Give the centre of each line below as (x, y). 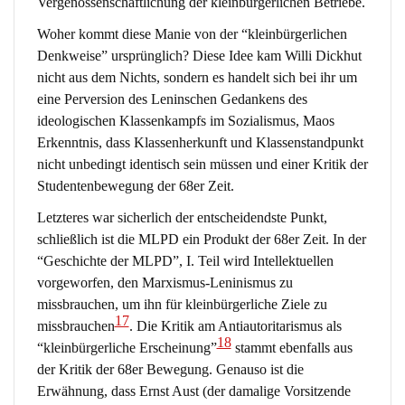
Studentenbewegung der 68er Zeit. (135, 186)
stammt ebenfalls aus (292, 348)
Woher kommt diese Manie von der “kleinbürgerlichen (192, 34)
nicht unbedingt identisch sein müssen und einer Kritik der (202, 164)
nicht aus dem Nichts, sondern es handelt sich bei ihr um (197, 77)
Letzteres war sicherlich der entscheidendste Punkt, (182, 218)
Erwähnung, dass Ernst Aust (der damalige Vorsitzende (193, 391)
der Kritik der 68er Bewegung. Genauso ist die (170, 370)
